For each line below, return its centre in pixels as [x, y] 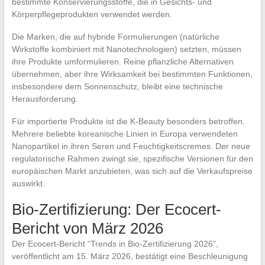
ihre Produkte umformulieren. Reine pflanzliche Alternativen [122, 62]
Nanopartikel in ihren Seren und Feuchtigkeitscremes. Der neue [131, 146]
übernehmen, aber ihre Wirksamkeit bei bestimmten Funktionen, [132, 74]
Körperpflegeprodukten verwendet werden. [92, 14]
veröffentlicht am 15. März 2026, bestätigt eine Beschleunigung [130, 256]
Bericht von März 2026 [87, 229]
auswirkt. [28, 184]
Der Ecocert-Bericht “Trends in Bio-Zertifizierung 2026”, [115, 244]
